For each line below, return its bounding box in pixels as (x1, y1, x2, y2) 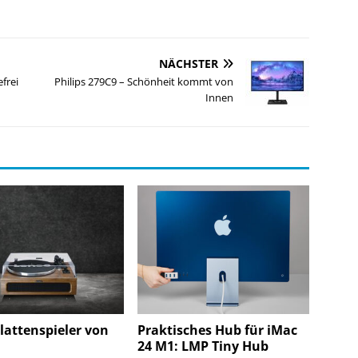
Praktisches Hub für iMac (137, 321, 298, 340)
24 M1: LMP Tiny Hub (137, 337, 269, 356)
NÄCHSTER (159, 56, 219, 72)
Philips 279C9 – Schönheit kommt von (54, 74, 234, 89)
